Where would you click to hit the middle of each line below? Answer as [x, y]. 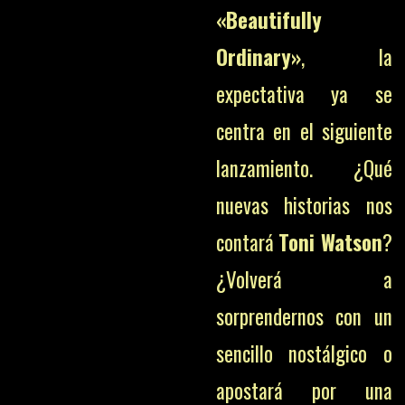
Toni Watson [330, 242]
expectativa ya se [304, 94]
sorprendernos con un [304, 316]
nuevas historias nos [304, 205]
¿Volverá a [304, 279]
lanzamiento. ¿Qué [304, 168]
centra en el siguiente [304, 131]
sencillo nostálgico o [304, 353]
